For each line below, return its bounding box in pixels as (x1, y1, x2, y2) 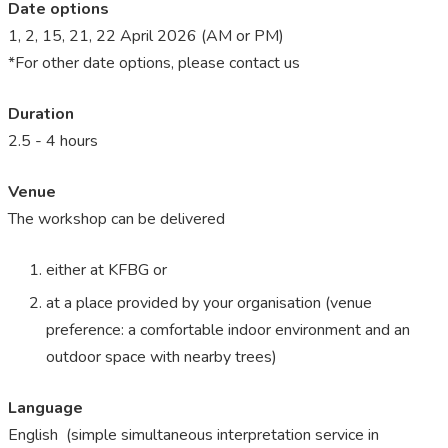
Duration (8, 103, 74, 126)
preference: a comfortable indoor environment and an (46, 319, 411, 342)
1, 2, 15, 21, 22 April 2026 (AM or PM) (8, 25, 284, 48)
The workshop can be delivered (8, 208, 229, 231)
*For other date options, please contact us (8, 52, 300, 75)
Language (8, 397, 83, 420)
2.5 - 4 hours (8, 130, 98, 153)
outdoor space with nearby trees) (46, 346, 278, 369)
